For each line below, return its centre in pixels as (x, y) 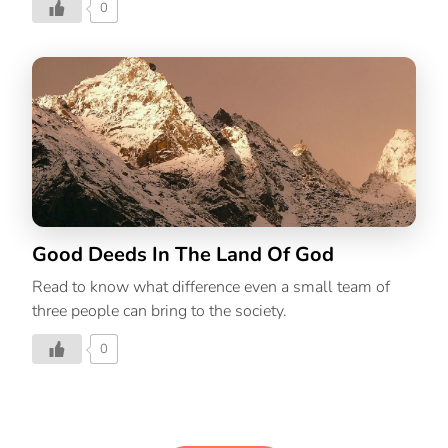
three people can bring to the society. (159, 310)
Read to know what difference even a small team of (211, 286)
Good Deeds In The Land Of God (183, 254)
